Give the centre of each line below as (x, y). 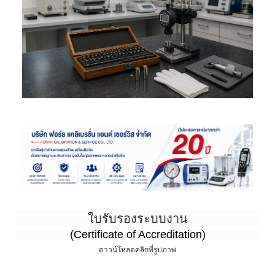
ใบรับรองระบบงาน (137, 218)
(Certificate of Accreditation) (137, 234)
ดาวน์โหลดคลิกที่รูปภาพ (137, 250)
